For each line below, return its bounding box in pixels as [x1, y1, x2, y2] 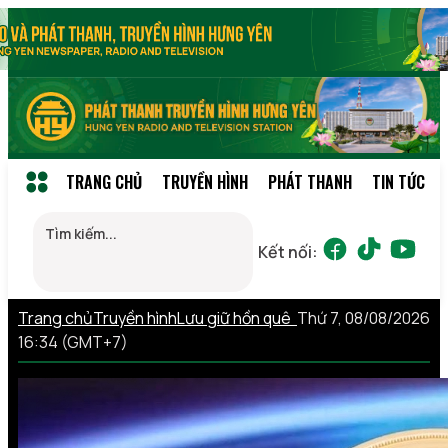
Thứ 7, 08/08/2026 [297, 306, 430, 329]
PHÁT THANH [268, 169, 352, 194]
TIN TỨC [372, 169, 425, 194]
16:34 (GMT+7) [18, 330, 128, 353]
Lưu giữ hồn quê [177, 306, 297, 329]
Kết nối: [258, 240, 318, 263]
